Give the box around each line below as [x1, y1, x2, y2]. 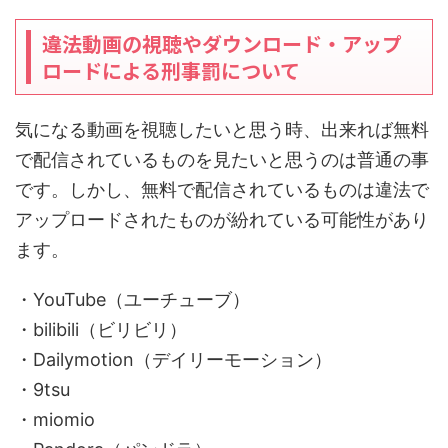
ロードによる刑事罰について [42, 55, 300, 85]
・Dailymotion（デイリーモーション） [15, 348, 332, 370]
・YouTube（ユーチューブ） [15, 288, 250, 310]
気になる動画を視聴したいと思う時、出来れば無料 [15, 118, 429, 140]
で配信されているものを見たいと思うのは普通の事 [15, 148, 429, 170]
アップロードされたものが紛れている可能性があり [15, 208, 429, 230]
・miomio [15, 408, 95, 430]
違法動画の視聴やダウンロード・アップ [42, 28, 402, 58]
